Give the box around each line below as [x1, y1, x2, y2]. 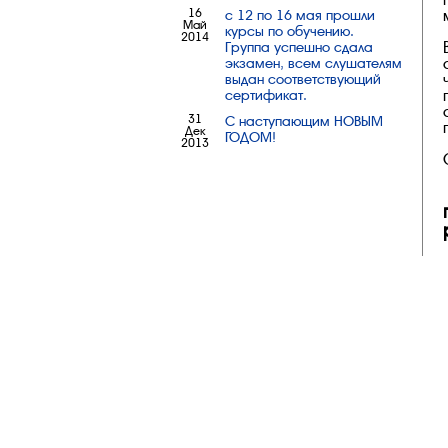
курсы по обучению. [225, 23, 354, 39]
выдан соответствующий [225, 71, 381, 87]
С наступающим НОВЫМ [225, 113, 383, 129]
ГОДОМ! [225, 129, 276, 145]
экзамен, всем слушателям [225, 55, 402, 71]
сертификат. [225, 87, 307, 103]
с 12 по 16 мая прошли [225, 7, 375, 23]
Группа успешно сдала [225, 39, 373, 55]
